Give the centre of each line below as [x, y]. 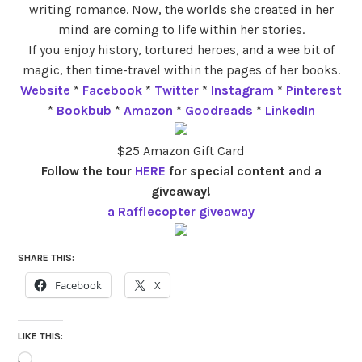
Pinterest [314, 90]
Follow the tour [88, 170]
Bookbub [84, 110]
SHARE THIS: [46, 257]
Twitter [177, 90]
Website [45, 90]
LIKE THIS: [41, 336]
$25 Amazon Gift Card [181, 150]
